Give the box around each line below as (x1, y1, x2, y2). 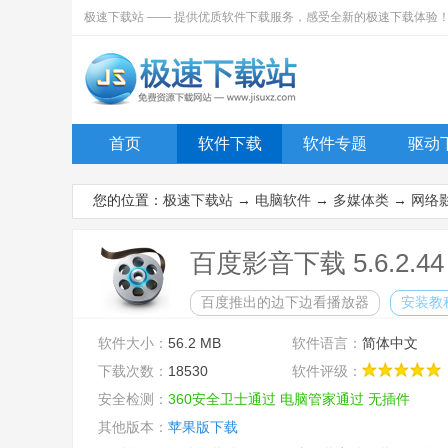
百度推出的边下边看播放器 (201, 294, 369, 310)
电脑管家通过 (280, 391, 364, 407)
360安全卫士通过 (168, 391, 276, 407)
